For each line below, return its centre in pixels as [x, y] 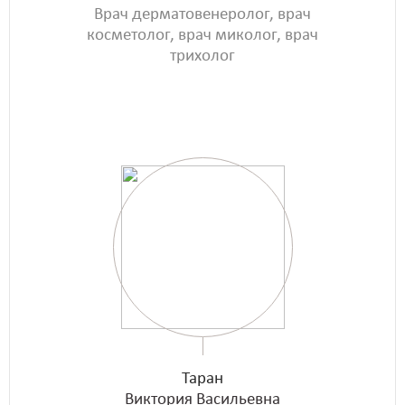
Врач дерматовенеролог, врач [202, 14]
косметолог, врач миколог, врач [202, 35]
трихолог [202, 56]
